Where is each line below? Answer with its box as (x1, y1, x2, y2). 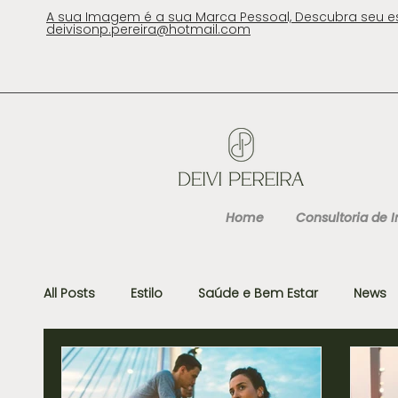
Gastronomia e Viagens (79, 354, 232, 373)
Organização (267, 354, 352, 373)
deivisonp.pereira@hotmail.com (46, 20, 251, 38)
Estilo (131, 283, 163, 302)
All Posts (44, 283, 95, 302)
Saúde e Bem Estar (198, 283, 318, 302)
